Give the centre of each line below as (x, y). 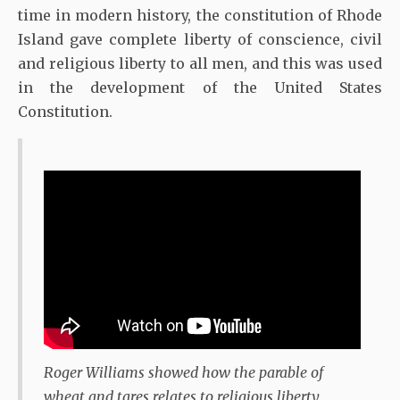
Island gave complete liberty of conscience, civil (200, 40)
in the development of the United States (200, 88)
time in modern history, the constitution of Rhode (200, 16)
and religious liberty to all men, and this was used (200, 64)
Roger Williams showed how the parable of (183, 372)
